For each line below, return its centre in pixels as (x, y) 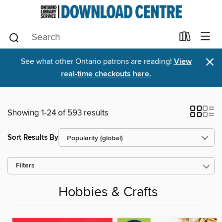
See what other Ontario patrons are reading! (97, 61)
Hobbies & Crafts (108, 193)
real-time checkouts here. (106, 74)
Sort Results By (33, 137)
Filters (25, 166)
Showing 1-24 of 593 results (58, 113)
